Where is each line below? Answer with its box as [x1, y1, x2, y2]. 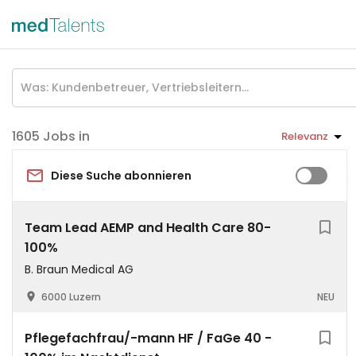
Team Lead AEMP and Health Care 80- [25, 219, 271, 237]
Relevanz [281, 128, 328, 144]
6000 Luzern [41, 290, 101, 304]
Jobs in [43, 127, 90, 145]
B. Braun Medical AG [25, 261, 133, 277]
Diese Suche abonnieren [51, 167, 192, 184]
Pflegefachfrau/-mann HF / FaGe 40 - [25, 329, 272, 347]
